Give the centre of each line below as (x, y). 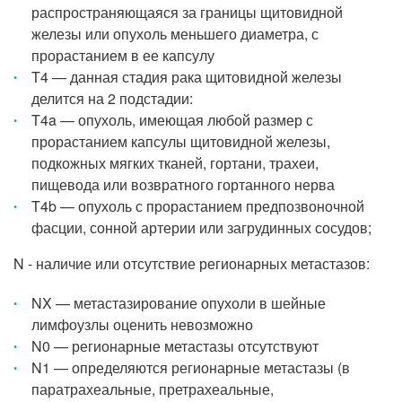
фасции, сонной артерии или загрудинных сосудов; (201, 227)
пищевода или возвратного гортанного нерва (183, 184)
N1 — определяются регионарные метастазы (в (191, 367)
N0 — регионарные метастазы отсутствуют (175, 346)
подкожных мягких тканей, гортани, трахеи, (175, 163)
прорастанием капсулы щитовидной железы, (181, 141)
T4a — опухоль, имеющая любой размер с (172, 120)
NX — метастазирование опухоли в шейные (179, 303)
